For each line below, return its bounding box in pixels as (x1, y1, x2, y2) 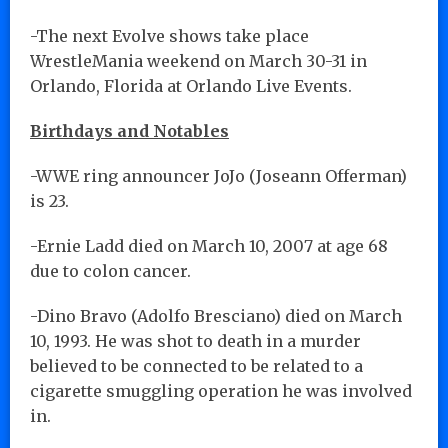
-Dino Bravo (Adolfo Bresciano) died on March (30, 305, 402, 326)
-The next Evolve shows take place (30, 25, 309, 46)
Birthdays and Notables (30, 120, 229, 141)
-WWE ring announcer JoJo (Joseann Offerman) (30, 165, 407, 186)
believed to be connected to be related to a (30, 355, 363, 376)
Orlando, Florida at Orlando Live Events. (30, 75, 352, 96)
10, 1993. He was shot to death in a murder (30, 330, 361, 351)
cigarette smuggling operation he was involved (30, 380, 412, 401)
